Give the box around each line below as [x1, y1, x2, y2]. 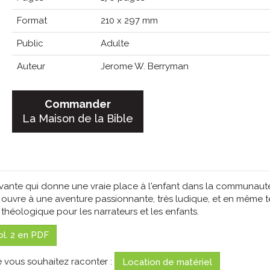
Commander [44, 98, 111, 111]
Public [16, 38, 43, 49]
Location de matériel [122, 257, 212, 268]
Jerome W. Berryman [100, 61, 189, 72]
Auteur [16, 61, 45, 72]
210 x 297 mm [100, 15, 158, 27]
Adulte [100, 38, 129, 49]
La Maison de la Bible [22, 112, 133, 125]
